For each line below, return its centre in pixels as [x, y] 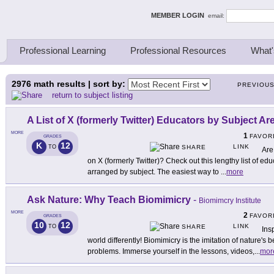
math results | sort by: [80, 84]
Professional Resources [178, 50]
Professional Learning [63, 50]
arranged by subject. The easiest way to [154, 172]
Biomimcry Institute [230, 201]
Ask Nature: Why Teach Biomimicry [109, 200]
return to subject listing [92, 95]
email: [217, 15]
